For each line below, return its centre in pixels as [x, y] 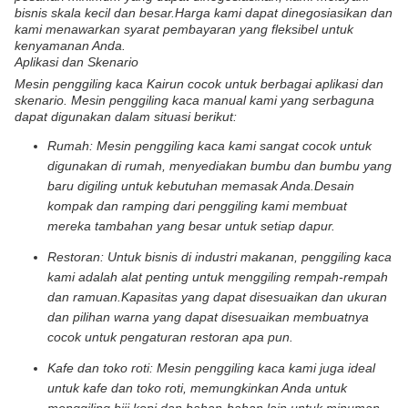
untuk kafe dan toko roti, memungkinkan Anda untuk [197, 388]
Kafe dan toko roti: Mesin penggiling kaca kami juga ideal [211, 368]
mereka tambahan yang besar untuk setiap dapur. [191, 226]
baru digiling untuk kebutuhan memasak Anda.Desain [201, 186]
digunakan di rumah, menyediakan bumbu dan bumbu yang [219, 166]
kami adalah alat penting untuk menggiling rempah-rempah [218, 277]
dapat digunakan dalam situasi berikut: [126, 117]
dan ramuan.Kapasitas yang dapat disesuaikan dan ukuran [217, 297]
